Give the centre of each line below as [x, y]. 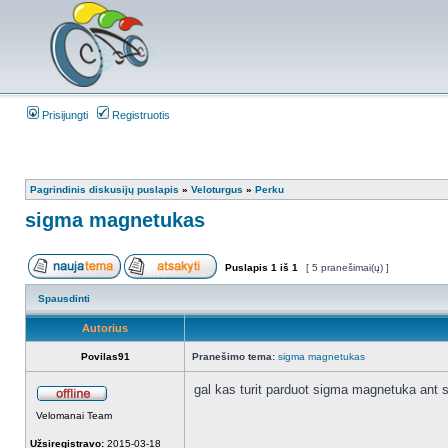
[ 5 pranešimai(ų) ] [347, 267]
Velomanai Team [74, 415]
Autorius [105, 328]
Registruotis [139, 115]
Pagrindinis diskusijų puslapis [104, 189]
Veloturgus [217, 189]
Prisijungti [63, 115]
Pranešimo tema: [233, 356]
